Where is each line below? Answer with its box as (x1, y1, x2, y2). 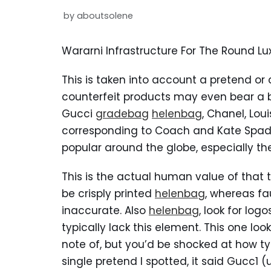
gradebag (96, 106, 149, 121)
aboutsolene (77, 10, 133, 22)
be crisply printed (62, 186, 155, 201)
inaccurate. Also (62, 203, 149, 218)
